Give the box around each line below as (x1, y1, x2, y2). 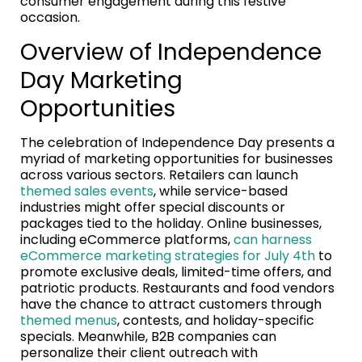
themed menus (20, 311, 117, 330)
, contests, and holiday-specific (117, 311, 314, 330)
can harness (234, 230, 312, 250)
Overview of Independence (20, 36, 322, 69)
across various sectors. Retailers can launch (20, 166, 298, 185)
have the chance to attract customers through (20, 295, 322, 314)
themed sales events (20, 182, 154, 201)
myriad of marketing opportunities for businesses (20, 149, 333, 169)
